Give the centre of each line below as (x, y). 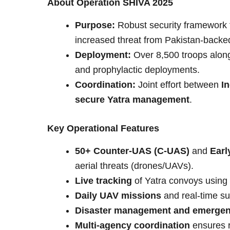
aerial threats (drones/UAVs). (134, 166)
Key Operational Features (103, 128)
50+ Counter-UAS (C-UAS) (132, 151)
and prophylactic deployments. (137, 70)
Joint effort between (178, 84)
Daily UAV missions (118, 196)
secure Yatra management (132, 99)
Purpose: (95, 25)
